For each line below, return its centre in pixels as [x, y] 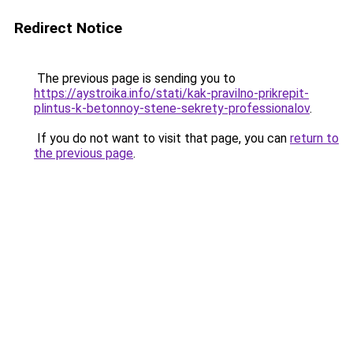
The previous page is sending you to [135, 78]
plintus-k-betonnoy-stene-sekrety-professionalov [172, 108]
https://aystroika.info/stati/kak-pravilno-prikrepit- [171, 93]
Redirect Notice [68, 28]
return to [314, 138]
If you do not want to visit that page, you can [162, 138]
